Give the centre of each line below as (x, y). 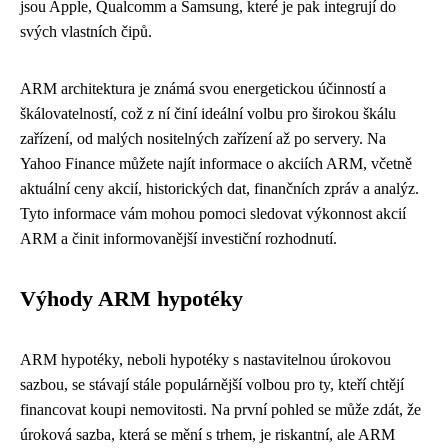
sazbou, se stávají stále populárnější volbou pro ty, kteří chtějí (212, 384)
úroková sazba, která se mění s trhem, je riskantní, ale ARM (207, 434)
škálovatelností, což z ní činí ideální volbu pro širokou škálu (208, 113)
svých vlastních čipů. (86, 31)
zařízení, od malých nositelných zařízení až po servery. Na (203, 138)
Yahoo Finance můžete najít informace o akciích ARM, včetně (216, 163)
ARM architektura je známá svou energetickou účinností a (203, 88)
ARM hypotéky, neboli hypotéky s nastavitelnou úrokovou (205, 359)
